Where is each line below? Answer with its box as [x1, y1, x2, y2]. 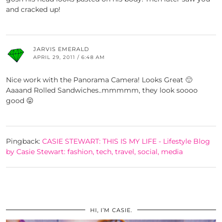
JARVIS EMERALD [33, 46, 89, 53]
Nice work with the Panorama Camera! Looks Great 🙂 [6, 75, 192, 85]
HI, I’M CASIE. [90, 207, 132, 214]
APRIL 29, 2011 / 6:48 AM [33, 54, 105, 61]
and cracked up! [6, 5, 60, 14]
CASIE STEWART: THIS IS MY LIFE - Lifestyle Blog [42, 137, 210, 146]
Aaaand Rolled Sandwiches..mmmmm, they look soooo [6, 86, 198, 95]
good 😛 [6, 96, 34, 106]
